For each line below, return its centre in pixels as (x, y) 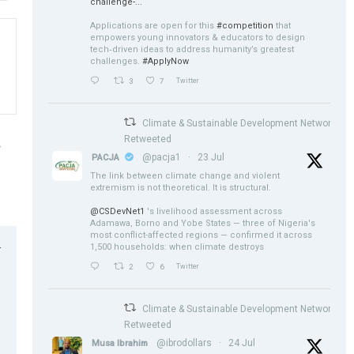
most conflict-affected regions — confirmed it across (201, 235)
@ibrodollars (185, 343)
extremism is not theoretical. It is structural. (181, 187)
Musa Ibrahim (120, 343)
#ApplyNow (166, 61)
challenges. (117, 61)
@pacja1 (162, 157)
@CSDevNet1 (118, 211)
